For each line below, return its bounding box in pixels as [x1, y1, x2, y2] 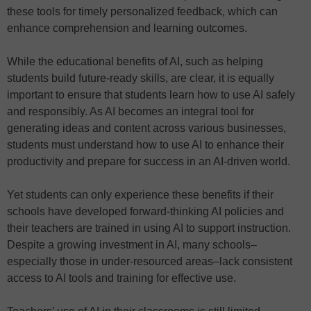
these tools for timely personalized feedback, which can [7, 5, 278, 17]
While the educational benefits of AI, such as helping [7, 55, 263, 67]
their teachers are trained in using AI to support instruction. [7, 221, 291, 234]
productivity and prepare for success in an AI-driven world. [7, 155, 290, 167]
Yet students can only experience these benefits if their [7, 188, 274, 201]
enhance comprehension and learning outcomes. [7, 22, 253, 34]
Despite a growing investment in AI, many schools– [7, 238, 257, 251]
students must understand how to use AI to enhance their [7, 138, 284, 151]
